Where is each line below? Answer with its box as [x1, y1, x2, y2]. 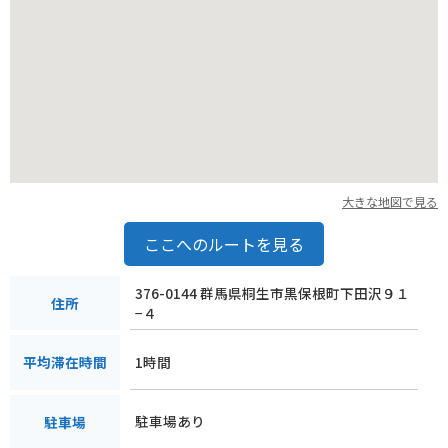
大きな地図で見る [342, 192, 438, 210]
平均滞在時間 [23, 352, 107, 373]
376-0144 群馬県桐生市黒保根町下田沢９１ [135, 282, 410, 303]
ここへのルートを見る [144, 231, 304, 256]
